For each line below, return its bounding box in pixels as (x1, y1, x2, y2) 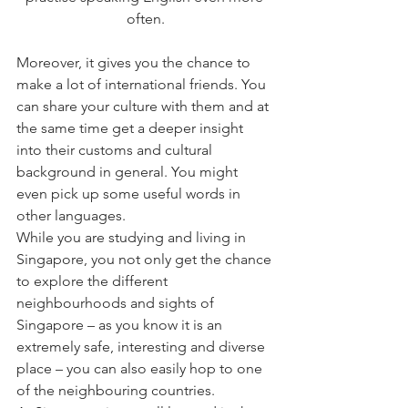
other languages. (16, 207, 126, 225)
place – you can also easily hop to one (16, 360, 266, 378)
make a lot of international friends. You (16, 76, 270, 94)
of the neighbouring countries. (16, 382, 215, 400)
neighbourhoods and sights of (16, 294, 218, 312)
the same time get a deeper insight (16, 119, 247, 138)
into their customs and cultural (16, 141, 216, 159)
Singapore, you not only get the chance (16, 250, 275, 269)
